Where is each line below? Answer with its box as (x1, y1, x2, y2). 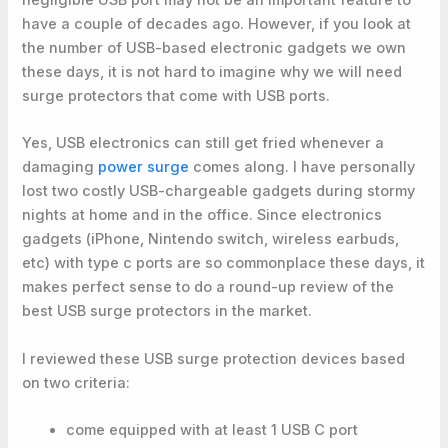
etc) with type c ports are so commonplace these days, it (22, 254, 426, 273)
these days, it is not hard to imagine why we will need (22, 62, 403, 81)
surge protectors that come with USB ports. (22, 86, 331, 105)
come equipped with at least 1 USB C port (66, 421, 359, 439)
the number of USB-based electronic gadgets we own (22, 38, 407, 57)
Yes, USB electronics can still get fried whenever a (22, 134, 385, 153)
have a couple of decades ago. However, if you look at (22, 14, 412, 33)
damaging (22, 158, 99, 177)
